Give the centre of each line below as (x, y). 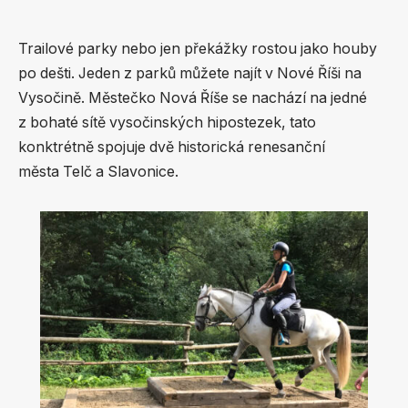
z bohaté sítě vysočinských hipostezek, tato (167, 122)
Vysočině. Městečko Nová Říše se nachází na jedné (193, 97)
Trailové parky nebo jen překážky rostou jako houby (198, 48)
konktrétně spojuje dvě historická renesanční (172, 147)
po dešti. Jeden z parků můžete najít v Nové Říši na (190, 73)
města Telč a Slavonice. (98, 171)
